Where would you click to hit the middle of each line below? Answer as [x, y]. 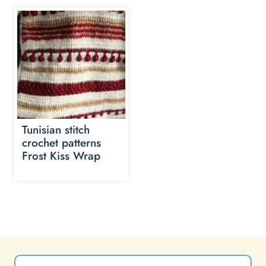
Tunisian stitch [56, 129]
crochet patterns [61, 142]
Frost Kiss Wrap [61, 156]
